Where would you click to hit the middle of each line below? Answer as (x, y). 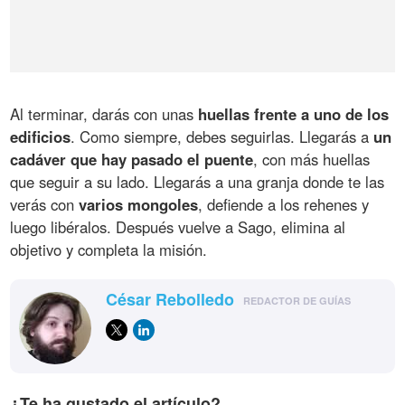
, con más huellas (312, 159)
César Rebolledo (170, 299)
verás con (45, 204)
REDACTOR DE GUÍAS (297, 300)
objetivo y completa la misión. (109, 249)
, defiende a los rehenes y (284, 204)
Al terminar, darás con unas (104, 113)
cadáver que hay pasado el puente (132, 159)
